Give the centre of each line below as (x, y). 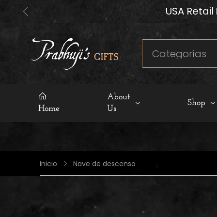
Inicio (48, 163)
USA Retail (191, 11)
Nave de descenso (104, 163)
